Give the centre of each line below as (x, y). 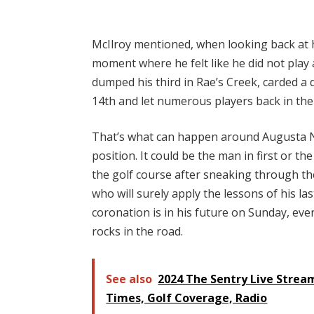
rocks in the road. (138, 232)
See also (129, 279)
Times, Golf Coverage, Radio (187, 298)
